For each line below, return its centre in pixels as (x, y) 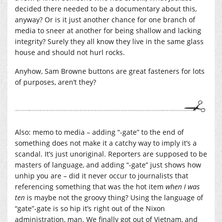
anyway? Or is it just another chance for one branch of (105, 19)
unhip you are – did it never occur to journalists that (102, 176)
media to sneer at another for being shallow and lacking (108, 30)
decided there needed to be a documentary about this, (106, 8)
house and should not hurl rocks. (70, 52)
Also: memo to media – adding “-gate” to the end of (99, 132)
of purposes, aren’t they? (55, 82)
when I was (183, 187)
